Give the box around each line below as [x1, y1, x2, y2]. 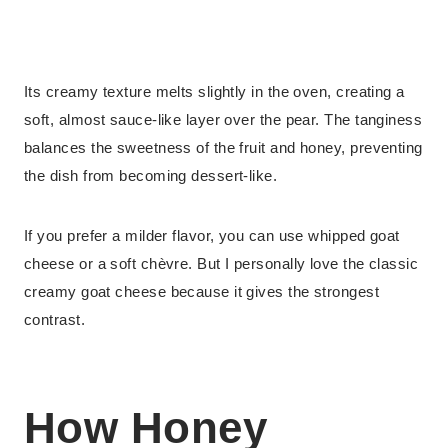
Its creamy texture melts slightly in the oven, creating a [24, 83, 405, 101]
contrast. [24, 311, 86, 329]
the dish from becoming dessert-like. [24, 167, 278, 185]
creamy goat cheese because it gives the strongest [24, 283, 380, 301]
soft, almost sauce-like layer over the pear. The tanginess [24, 111, 423, 129]
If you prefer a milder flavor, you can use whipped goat [24, 227, 400, 245]
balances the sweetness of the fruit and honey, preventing [24, 139, 423, 157]
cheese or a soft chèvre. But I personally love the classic [24, 255, 419, 273]
